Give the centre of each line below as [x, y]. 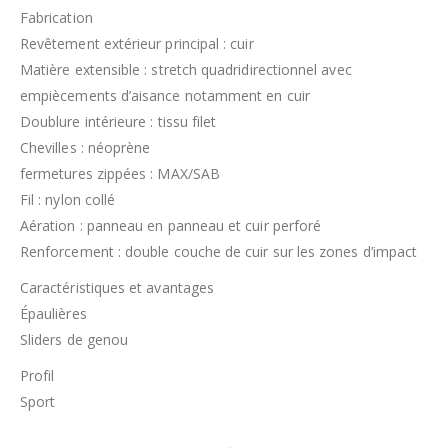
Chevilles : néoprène [85, 148]
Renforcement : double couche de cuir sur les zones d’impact [219, 252]
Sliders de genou [74, 340]
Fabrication [56, 18]
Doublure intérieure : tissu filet [118, 122]
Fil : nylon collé [68, 200]
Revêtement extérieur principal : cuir [137, 44]
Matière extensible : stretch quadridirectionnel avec [186, 70]
